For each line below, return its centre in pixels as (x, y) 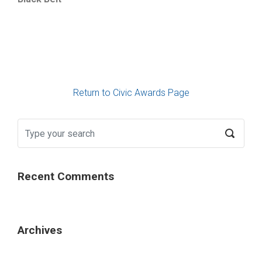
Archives (40, 230)
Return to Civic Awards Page (131, 93)
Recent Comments (66, 176)
